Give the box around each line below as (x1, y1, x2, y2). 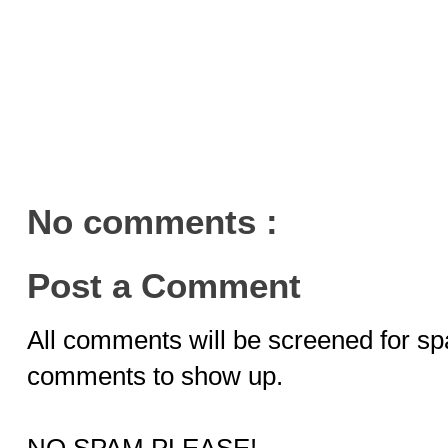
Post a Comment (27, 266, 301, 305)
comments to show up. (27, 361, 283, 391)
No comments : (27, 202, 278, 241)
